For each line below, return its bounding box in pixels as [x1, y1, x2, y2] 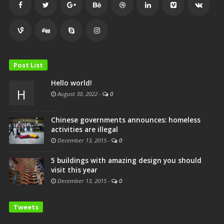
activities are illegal [51, 124, 118, 134]
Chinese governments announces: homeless [51, 115, 200, 124]
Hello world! [51, 78, 92, 87]
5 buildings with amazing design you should [51, 155, 201, 165]
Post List [13, 60, 43, 69]
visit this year [51, 165, 97, 174]
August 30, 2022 [56, 89, 97, 97]
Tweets [13, 202, 38, 211]
